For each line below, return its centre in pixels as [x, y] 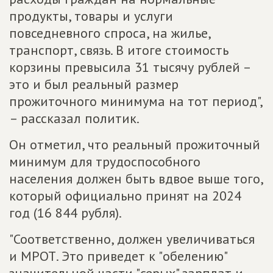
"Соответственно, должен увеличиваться [132, 239]
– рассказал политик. [74, 118]
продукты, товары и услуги [91, 16]
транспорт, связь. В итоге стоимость [119, 50]
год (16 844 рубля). [66, 213]
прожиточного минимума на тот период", [136, 101]
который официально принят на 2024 [125, 196]
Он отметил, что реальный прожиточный [135, 144]
